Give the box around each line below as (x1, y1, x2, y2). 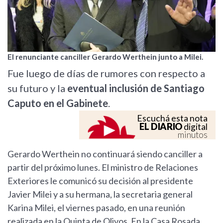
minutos (178, 129, 208, 140)
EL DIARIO (139, 121, 182, 132)
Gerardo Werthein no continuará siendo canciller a (7, 148, 203, 160)
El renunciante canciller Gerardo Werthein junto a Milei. (7, 52, 203, 62)
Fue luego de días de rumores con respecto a (7, 67, 205, 80)
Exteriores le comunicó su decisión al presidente (7, 175, 193, 187)
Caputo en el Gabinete (7, 97, 108, 110)
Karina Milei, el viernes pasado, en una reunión (7, 202, 185, 214)
